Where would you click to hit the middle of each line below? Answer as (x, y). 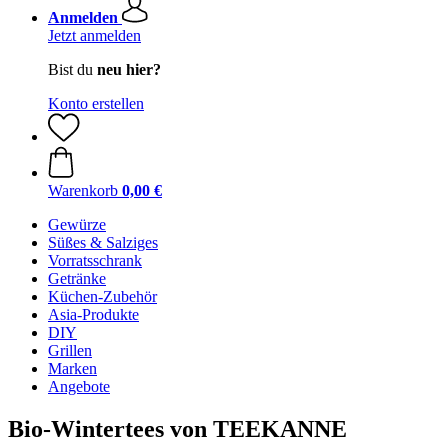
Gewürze (77, 224)
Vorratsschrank (95, 260)
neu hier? (129, 69)
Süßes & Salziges (103, 242)
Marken (72, 368)
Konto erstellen (96, 103)
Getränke (77, 278)
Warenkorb (83, 190)
